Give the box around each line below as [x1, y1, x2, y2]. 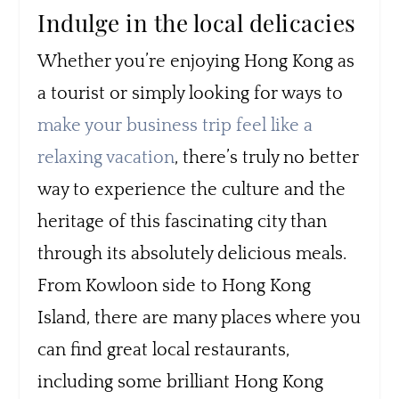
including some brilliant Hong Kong [37, 371, 324, 392]
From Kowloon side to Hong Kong [37, 275, 312, 296]
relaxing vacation [37, 147, 175, 167]
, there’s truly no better [175, 147, 360, 167]
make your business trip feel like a [37, 115, 313, 135]
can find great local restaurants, [37, 339, 290, 360]
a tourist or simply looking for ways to [37, 83, 344, 103]
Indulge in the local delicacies [37, 6, 356, 38]
